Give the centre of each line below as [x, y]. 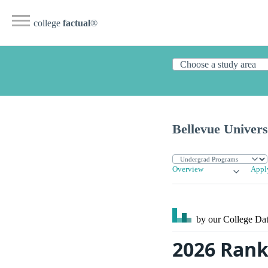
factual [77, 23]
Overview [188, 170]
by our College [224, 220]
